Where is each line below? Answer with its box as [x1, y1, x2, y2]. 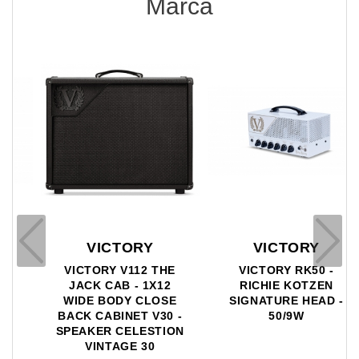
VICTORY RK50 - [214, 264, 309, 276]
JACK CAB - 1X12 [44, 279, 147, 292]
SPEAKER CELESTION [30, 325, 159, 337]
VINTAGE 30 [60, 340, 131, 353]
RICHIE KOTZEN [215, 279, 309, 292]
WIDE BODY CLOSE [38, 294, 152, 307]
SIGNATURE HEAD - [204, 294, 319, 307]
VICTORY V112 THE [39, 264, 151, 276]
